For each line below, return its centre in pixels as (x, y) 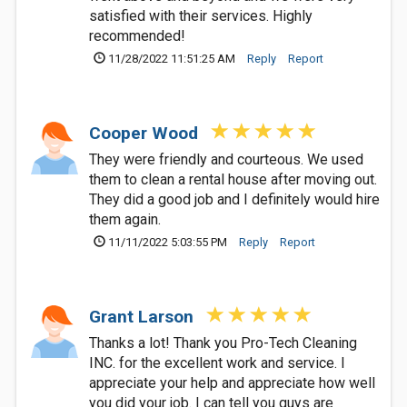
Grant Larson (144, 317)
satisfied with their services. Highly (201, 16)
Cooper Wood (146, 133)
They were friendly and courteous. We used (226, 159)
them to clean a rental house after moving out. (233, 179)
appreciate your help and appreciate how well (232, 383)
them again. (125, 219)
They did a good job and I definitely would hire (234, 199)
